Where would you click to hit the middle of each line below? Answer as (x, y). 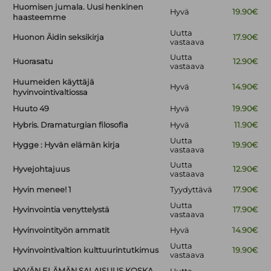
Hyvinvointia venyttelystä (61, 210)
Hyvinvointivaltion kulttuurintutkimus (86, 250)
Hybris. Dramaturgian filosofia (71, 125)
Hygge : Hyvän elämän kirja (67, 145)
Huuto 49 (31, 109)
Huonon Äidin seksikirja (59, 38)
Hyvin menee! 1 (42, 190)
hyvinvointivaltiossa (51, 93)
